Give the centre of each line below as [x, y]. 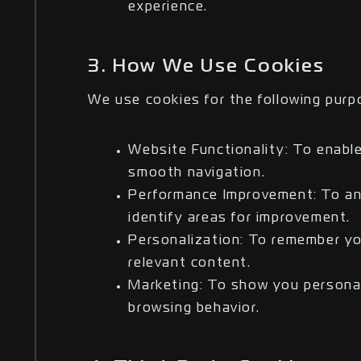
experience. [168, 7]
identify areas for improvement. [239, 218]
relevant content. [190, 263]
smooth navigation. [197, 173]
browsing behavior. [194, 309]
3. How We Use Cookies [207, 67]
